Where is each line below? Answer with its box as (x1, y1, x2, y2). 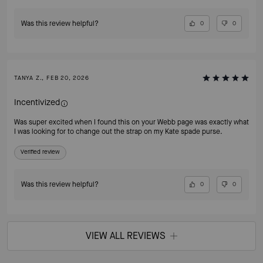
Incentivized (14, 97, 60, 109)
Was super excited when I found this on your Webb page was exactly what (14, 117, 249, 127)
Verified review (21, 148, 60, 156)
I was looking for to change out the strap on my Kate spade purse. (14, 127, 222, 137)
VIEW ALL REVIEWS (86, 230, 166, 242)
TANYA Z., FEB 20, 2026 (14, 74, 89, 82)
